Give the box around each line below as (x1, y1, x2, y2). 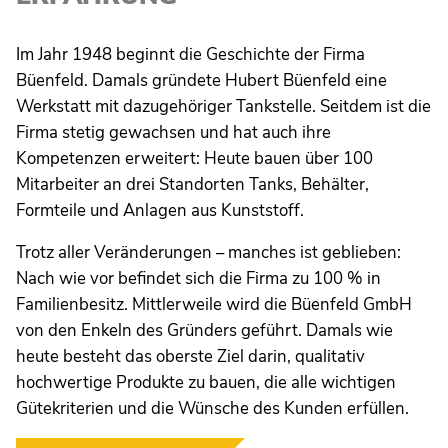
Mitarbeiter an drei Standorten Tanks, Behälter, (16, 172, 369, 196)
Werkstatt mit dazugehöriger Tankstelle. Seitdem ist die (16, 94, 431, 118)
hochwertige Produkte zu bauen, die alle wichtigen (16, 370, 396, 394)
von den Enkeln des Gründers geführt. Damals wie (16, 318, 393, 342)
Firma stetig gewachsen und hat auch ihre (16, 120, 331, 144)
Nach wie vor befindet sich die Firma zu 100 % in (16, 266, 381, 290)
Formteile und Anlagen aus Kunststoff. (16, 198, 304, 222)
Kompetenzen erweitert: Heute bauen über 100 (16, 146, 373, 170)
